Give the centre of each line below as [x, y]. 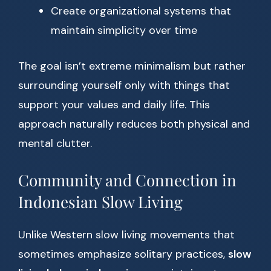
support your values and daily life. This [114, 105]
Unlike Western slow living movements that [126, 235]
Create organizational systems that [141, 11]
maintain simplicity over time [124, 31]
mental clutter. [55, 144]
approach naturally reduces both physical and [134, 124]
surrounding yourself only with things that [124, 86]
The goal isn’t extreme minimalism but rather [132, 66]
